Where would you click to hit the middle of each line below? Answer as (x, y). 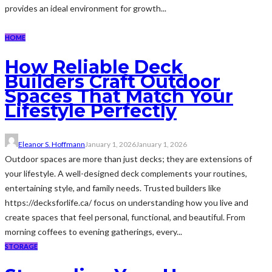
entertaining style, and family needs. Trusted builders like (113, 188)
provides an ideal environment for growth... (86, 8)
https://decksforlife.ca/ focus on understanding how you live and (127, 203)
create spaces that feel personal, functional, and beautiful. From (125, 217)
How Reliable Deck (94, 67)
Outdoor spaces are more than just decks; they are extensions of (128, 159)
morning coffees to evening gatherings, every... (93, 232)
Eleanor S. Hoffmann (52, 144)
